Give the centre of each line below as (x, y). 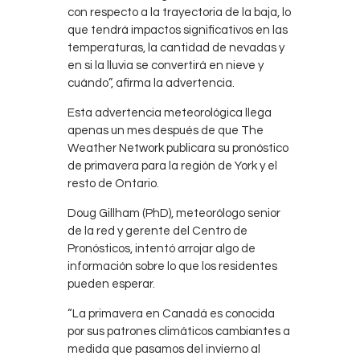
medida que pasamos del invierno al (164, 350)
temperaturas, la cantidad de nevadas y (176, 48)
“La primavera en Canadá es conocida (171, 314)
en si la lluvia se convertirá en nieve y (166, 66)
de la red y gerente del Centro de (157, 231)
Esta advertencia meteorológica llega (170, 113)
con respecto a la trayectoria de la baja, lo (179, 13)
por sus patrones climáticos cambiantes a (179, 332)
